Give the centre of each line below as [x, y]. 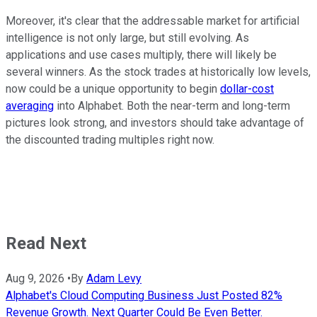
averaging [30, 106]
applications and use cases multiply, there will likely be [141, 55]
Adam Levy [114, 279]
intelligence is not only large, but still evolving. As [127, 38]
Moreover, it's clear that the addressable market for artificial [152, 21]
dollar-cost [247, 89]
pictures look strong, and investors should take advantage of [155, 123]
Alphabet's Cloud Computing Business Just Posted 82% [144, 296]
